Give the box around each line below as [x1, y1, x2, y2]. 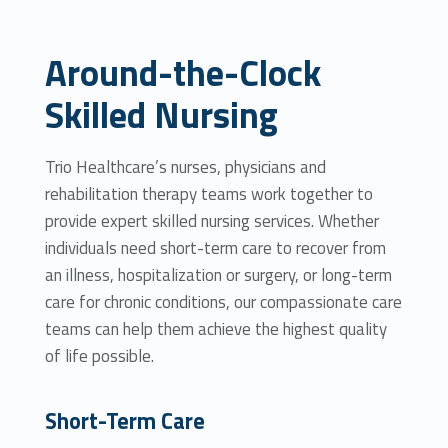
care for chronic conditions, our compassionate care [44, 289, 402, 316]
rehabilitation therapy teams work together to [44, 181, 373, 208]
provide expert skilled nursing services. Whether [44, 208, 379, 235]
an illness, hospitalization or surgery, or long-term [44, 262, 392, 289]
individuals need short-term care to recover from [44, 235, 386, 262]
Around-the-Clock [44, 44, 321, 100]
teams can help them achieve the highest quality [44, 316, 387, 343]
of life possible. [44, 343, 154, 370]
